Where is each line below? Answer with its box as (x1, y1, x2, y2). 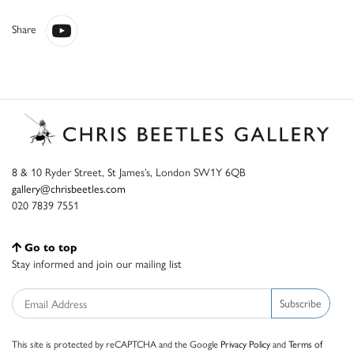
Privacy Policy (220, 336, 270, 351)
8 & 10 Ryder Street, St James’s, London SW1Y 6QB (12, 163, 246, 179)
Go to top (24, 238, 77, 254)
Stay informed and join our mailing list (12, 254, 182, 271)
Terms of (288, 336, 322, 351)
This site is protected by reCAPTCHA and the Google (12, 336, 220, 351)
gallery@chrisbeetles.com (12, 179, 126, 196)
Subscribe (280, 295, 322, 311)
